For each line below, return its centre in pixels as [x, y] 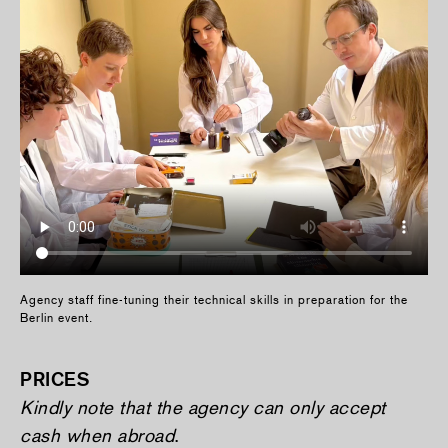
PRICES [54, 379]
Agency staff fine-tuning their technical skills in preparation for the [214, 299]
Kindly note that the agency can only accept [203, 407]
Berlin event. [56, 317]
